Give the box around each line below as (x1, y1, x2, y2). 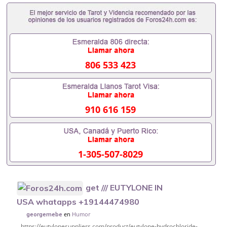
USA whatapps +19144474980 (17, 196, 140, 207)
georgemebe (26, 210, 63, 218)
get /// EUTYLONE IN (86, 182, 163, 193)
